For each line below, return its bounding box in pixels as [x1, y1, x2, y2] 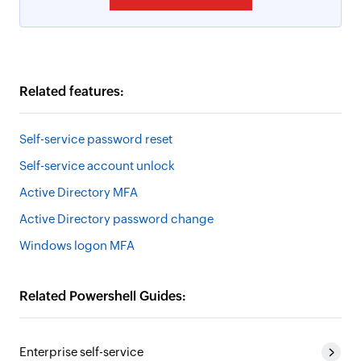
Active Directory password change [19, 212, 214, 226]
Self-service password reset [19, 132, 172, 146]
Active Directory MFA [19, 185, 138, 199]
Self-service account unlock [19, 159, 175, 172]
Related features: [19, 84, 124, 99]
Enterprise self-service [19, 345, 143, 359]
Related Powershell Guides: [19, 288, 186, 304]
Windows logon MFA [19, 239, 135, 252]
